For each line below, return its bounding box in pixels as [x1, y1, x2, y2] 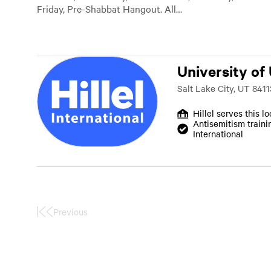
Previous [53, 205, 88, 218]
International [193, 128, 243, 140]
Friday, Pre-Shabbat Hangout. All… [37, 2, 182, 15]
